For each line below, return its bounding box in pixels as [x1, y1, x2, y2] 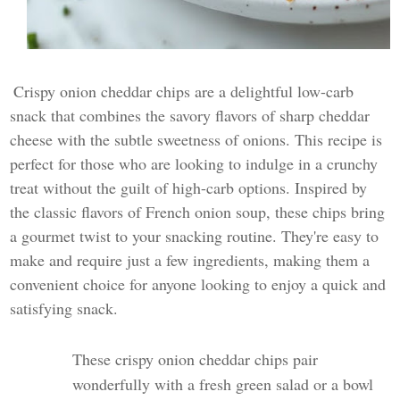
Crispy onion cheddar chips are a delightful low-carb [13, 80, 354, 102]
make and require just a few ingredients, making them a [10, 249, 371, 271]
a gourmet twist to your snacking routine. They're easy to [10, 225, 379, 246]
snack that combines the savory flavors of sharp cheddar [10, 104, 371, 126]
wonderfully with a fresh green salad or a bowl [72, 373, 374, 395]
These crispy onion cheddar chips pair [72, 348, 319, 370]
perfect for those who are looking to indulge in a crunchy [10, 153, 379, 174]
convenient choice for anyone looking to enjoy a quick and [10, 273, 387, 295]
